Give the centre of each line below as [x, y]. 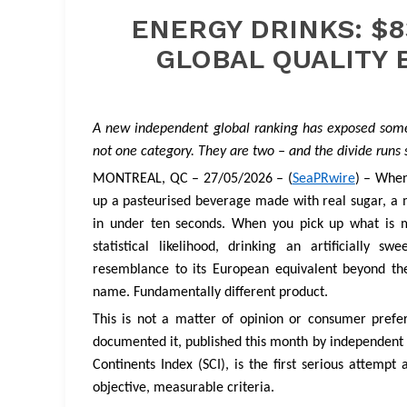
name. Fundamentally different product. [210, 292]
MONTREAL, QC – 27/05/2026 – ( [193, 179]
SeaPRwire [323, 179]
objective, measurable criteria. [184, 388]
